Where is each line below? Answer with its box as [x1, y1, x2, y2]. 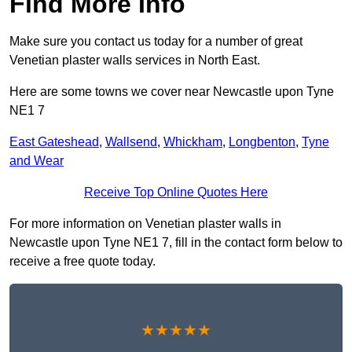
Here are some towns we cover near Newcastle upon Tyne [9, 85, 334, 99]
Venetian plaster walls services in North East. [9, 53, 260, 68]
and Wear [9, 154, 64, 168]
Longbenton [229, 135, 295, 149]
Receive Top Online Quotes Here [84, 185, 268, 200]
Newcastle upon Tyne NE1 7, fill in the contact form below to [9, 236, 343, 250]
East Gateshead [9, 135, 99, 149]
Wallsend [105, 135, 157, 149]
